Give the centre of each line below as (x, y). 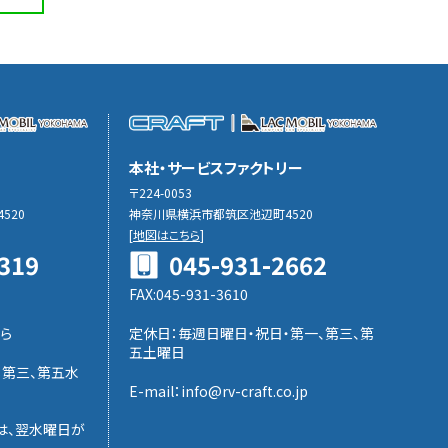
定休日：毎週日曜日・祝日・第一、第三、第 (251, 333)
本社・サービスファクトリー (215, 167)
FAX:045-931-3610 (188, 294)
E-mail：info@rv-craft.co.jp (218, 391)
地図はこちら (166, 234)
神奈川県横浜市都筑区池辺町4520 (220, 213)
